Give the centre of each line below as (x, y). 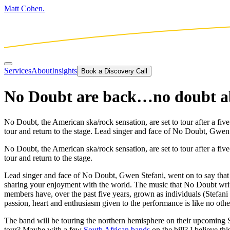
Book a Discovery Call (114, 71)
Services (18, 70)
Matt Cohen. (24, 8)
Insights (64, 70)
